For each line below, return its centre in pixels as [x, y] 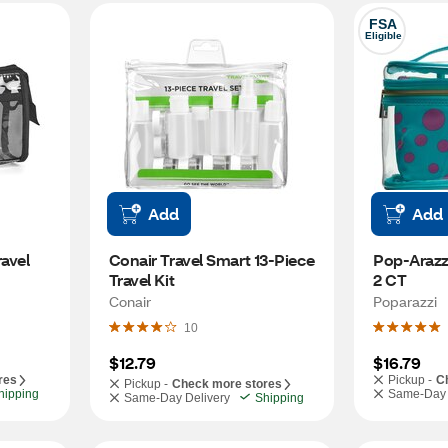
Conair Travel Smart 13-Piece [211, 259]
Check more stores [226, 384]
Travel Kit [141, 279]
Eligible [383, 35]
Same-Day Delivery [176, 398]
